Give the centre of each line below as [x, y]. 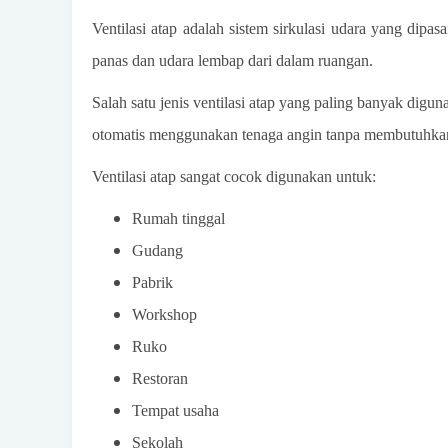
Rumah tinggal [178, 218]
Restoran [160, 378]
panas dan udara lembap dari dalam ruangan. [232, 60]
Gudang [157, 250]
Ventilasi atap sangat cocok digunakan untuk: [234, 176]
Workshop [164, 314]
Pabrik [152, 282]
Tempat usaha [175, 410]
